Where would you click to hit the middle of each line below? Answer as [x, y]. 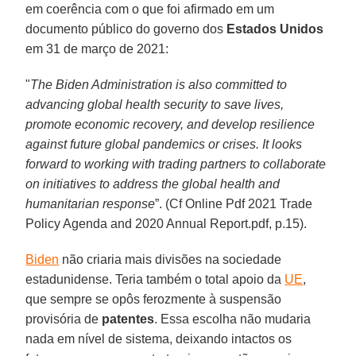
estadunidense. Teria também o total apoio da [155, 279]
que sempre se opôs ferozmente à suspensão [154, 299]
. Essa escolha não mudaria [233, 319]
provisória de [64, 319]
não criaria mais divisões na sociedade [170, 259]
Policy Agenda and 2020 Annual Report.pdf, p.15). [166, 223]
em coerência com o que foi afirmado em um [150, 9]
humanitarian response [91, 203]
